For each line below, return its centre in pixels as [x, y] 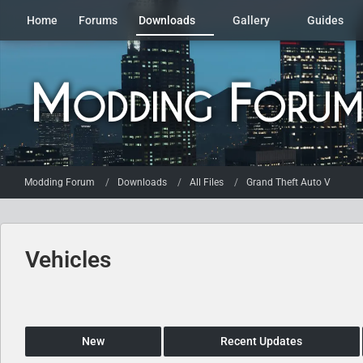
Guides [325, 20]
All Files [207, 182]
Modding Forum [60, 182]
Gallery [251, 20]
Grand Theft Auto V [288, 182]
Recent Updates [262, 341]
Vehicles [68, 260]
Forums [98, 20]
